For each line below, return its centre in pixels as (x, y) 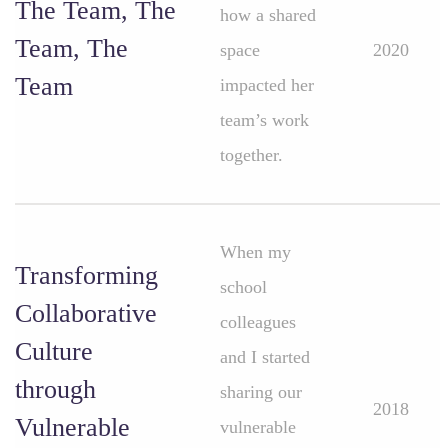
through (55, 389)
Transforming (86, 275)
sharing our (261, 392)
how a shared (268, 15)
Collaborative (86, 313)
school (243, 287)
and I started (265, 357)
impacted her (267, 85)
